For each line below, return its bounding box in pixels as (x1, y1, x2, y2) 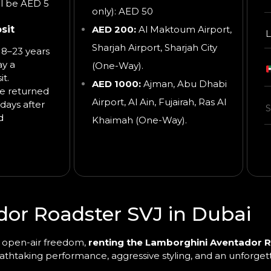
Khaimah (92, 114, 135, 126)
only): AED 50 (92, 5, 153, 18)
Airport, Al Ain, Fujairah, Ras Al (92, 96, 226, 108)
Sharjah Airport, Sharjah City (92, 42, 217, 54)
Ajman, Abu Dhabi (141, 78, 227, 90)
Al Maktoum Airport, (136, 24, 232, 36)
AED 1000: (92, 78, 141, 90)
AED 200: (92, 24, 136, 36)
